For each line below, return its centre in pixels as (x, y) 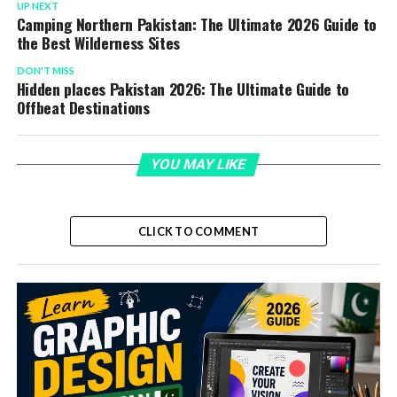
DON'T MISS (45, 70)
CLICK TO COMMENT (198, 231)
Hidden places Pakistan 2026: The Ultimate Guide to (183, 89)
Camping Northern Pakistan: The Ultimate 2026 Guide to (197, 24)
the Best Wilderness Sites (98, 43)
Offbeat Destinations (83, 107)
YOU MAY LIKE (199, 164)
